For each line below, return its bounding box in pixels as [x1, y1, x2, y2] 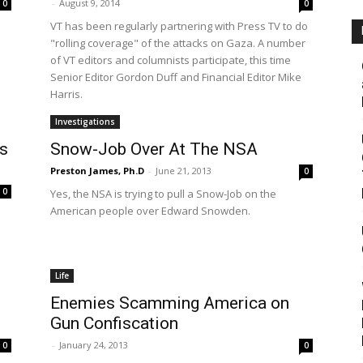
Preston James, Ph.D [50, 164, 144, 177]
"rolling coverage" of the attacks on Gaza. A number [50, 36, 305, 50]
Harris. [50, 87, 83, 101]
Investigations [55, 116, 115, 127]
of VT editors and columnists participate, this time [50, 53, 291, 67]
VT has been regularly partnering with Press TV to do [50, 19, 308, 33]
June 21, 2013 [156, 164, 211, 177]
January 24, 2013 [59, 339, 128, 351]
